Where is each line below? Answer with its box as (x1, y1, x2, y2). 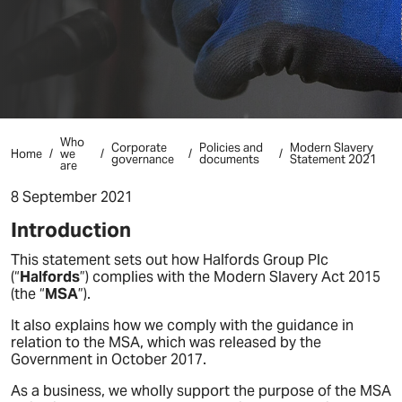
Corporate (111, 140, 168, 155)
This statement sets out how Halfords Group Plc (11, 250, 328, 269)
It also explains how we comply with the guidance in (11, 316, 354, 335)
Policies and (198, 140, 263, 155)
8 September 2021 (11, 188, 133, 206)
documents (198, 152, 259, 167)
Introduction (11, 217, 131, 242)
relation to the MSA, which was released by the (11, 333, 321, 352)
